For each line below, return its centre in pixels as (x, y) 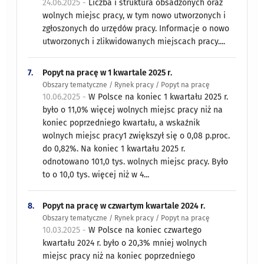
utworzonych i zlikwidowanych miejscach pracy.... (134, 41)
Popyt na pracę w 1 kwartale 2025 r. (108, 72)
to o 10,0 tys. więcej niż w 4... (96, 174)
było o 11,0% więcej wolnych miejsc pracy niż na (133, 110)
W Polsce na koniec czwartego (145, 230)
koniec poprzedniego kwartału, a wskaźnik (121, 123)
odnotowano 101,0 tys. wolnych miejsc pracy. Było (136, 161)
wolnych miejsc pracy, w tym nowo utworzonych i (134, 15)
